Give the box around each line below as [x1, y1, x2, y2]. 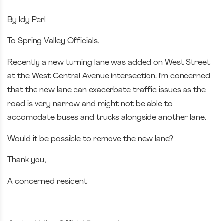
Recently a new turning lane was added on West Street [7, 59, 210, 67]
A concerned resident [7, 178, 87, 185]
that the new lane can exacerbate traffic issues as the [7, 86, 206, 94]
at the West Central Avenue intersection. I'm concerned [7, 73, 210, 80]
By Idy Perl [7, 16, 46, 24]
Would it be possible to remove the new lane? [7, 135, 173, 143]
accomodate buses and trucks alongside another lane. [7, 114, 206, 122]
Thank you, [7, 156, 46, 164]
